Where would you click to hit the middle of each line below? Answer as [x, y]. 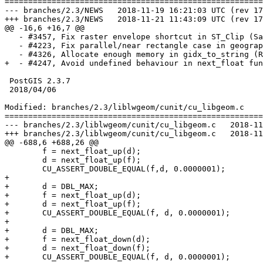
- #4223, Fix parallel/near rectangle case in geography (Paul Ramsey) [12, 46]
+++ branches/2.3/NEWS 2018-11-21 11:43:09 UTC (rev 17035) [54, 19]
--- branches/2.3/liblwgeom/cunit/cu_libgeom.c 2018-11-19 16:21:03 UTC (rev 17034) [110, 125]
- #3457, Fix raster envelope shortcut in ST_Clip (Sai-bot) [12, 37]
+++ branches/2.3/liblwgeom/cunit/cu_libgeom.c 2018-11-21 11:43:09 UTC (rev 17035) [110, 134]
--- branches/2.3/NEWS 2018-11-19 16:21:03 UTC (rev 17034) [54, 11]
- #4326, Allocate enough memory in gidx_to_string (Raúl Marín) [12, 55]
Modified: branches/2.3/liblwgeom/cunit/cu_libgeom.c [124, 107]
